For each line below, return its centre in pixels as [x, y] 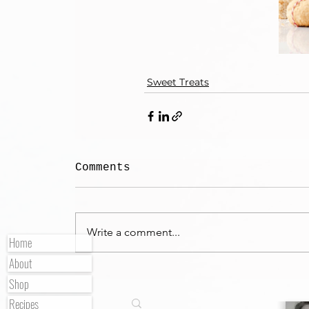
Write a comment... [133, 232]
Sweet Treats [178, 82]
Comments [103, 168]
